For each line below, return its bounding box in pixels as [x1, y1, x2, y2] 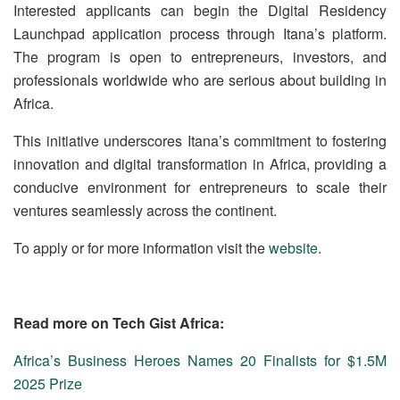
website [269, 237, 318, 258]
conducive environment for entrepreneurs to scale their [13, 177, 387, 197]
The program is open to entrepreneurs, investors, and [13, 46, 387, 67]
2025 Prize [13, 373, 82, 394]
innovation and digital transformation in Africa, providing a [13, 154, 387, 174]
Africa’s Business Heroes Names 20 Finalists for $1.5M [13, 350, 387, 371]
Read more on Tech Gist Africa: [13, 312, 224, 333]
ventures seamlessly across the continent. [13, 200, 277, 221]
